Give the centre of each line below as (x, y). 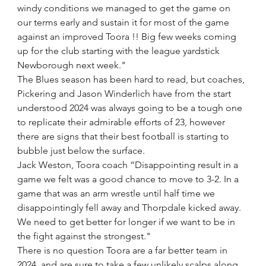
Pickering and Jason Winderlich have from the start (126, 94)
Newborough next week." (72, 65)
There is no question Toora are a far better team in (124, 250)
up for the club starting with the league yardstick (120, 51)
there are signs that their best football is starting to (125, 136)
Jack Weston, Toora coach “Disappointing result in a (129, 165)
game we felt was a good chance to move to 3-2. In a (129, 179)
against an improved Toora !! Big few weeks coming (128, 37)
